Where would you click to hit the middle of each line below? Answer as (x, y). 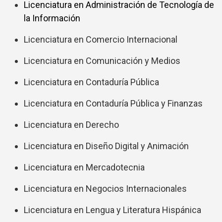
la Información (52, 18)
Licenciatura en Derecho (71, 125)
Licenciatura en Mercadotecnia (84, 167)
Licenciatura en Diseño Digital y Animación (106, 146)
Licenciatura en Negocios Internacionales (105, 189)
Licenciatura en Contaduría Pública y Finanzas (113, 103)
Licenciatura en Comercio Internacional (101, 39)
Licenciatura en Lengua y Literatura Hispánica (112, 210)
